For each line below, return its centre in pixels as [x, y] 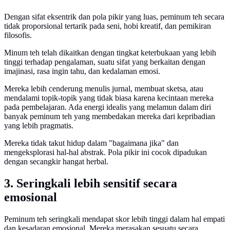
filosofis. [18, 35]
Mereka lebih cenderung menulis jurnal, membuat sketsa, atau [104, 88]
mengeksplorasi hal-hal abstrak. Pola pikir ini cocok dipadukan [106, 152]
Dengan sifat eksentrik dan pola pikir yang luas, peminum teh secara [114, 16]
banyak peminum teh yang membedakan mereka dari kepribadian [110, 116]
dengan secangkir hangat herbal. [56, 161]
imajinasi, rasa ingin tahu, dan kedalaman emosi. [83, 71]
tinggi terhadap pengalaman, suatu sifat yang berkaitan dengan [105, 62]
